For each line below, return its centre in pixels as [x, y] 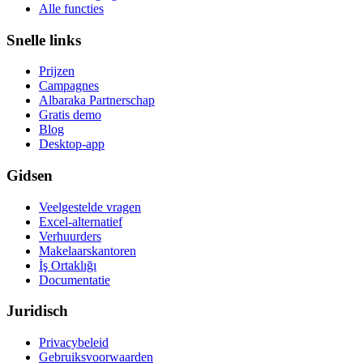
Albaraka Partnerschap [97, 100]
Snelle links [44, 40]
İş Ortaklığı [68, 265]
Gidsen [30, 175]
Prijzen [57, 71]
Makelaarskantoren [88, 250]
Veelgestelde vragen [90, 207]
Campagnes [69, 86]
